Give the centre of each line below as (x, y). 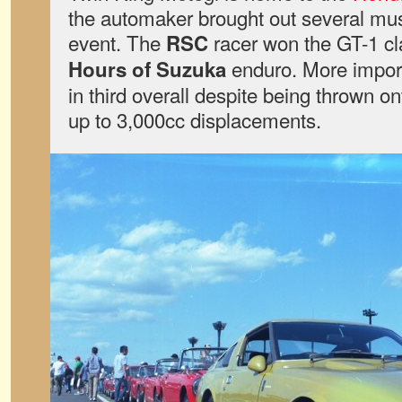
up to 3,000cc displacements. (195, 119)
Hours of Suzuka (147, 69)
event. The (117, 42)
